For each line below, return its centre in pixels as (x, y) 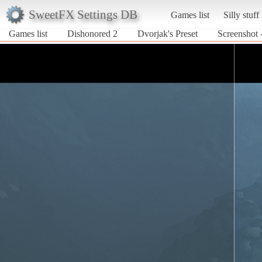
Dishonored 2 (92, 33)
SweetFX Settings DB (83, 14)
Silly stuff (241, 15)
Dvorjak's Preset (168, 33)
